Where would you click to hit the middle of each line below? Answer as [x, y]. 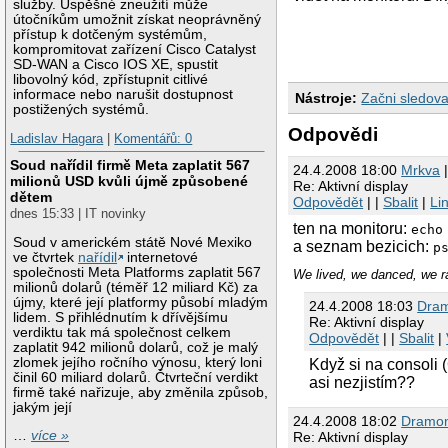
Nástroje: [326, 97]
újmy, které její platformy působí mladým [141, 302]
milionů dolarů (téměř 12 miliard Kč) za [136, 287]
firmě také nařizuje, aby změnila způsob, [141, 392]
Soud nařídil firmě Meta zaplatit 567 [130, 165]
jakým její [43, 407]
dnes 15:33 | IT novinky [78, 214]
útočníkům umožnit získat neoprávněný [137, 19]
